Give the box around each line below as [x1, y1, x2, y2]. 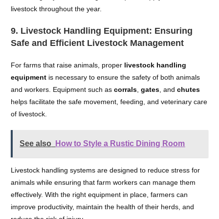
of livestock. [11, 110, 47, 118]
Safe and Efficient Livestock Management [11, 38, 184, 48]
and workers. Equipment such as [11, 86, 114, 93]
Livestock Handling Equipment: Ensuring [21, 26, 193, 36]
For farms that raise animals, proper [11, 61, 125, 69]
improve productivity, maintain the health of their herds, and [11, 203, 195, 211]
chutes [177, 86, 200, 93]
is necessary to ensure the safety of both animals [46, 73, 200, 81]
